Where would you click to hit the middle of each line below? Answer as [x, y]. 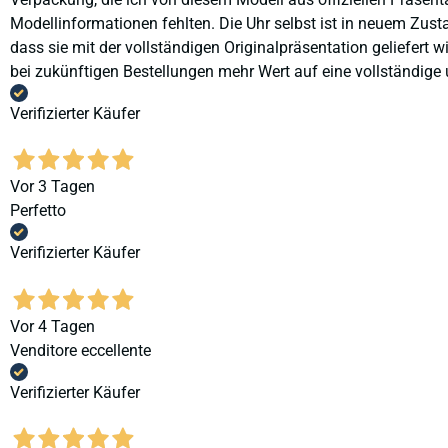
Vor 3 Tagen [52, 187]
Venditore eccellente [80, 350]
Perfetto [38, 211]
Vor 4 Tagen [52, 326]
